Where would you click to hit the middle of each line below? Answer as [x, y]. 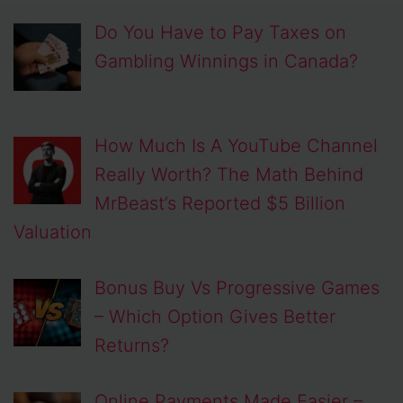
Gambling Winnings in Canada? [226, 61]
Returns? [132, 345]
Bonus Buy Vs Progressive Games [237, 287]
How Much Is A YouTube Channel [236, 145]
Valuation [53, 232]
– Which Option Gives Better [215, 316]
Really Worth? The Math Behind [229, 174]
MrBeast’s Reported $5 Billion [220, 203]
